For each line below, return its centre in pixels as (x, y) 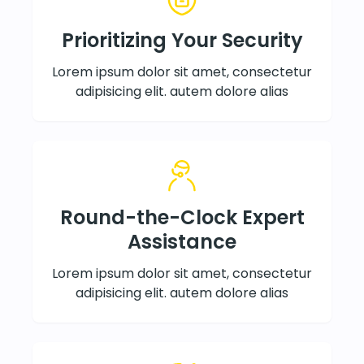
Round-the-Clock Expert (182, 217)
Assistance (182, 241)
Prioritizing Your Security (182, 40)
